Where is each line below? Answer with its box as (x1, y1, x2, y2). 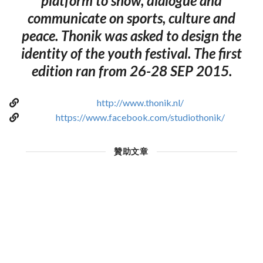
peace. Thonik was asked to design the (22, 26, 241, 44)
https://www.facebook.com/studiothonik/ (55, 111, 225, 123)
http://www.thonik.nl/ (96, 96, 184, 108)
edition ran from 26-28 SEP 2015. (31, 62, 232, 79)
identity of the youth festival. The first (21, 44, 242, 62)
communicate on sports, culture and (28, 9, 235, 26)
